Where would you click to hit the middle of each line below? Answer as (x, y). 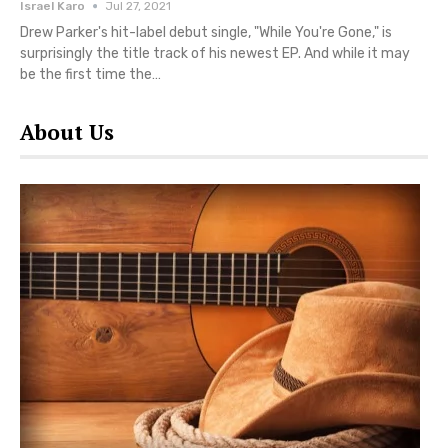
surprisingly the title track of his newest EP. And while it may (215, 54)
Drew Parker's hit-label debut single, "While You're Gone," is (206, 33)
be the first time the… (90, 75)
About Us (67, 132)
